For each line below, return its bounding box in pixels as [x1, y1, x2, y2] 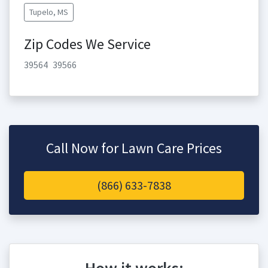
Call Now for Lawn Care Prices [46, 139, 222, 157]
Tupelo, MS [29, 7, 68, 17]
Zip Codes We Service [24, 35, 151, 53]
